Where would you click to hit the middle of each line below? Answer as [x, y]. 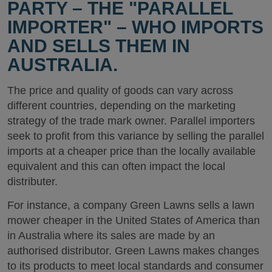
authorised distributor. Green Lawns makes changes [133, 250]
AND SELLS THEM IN [99, 46]
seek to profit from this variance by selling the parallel [136, 136]
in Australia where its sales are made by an [111, 235]
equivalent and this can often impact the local [116, 166]
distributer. [32, 182]
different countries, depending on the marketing [121, 106]
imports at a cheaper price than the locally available [131, 151]
